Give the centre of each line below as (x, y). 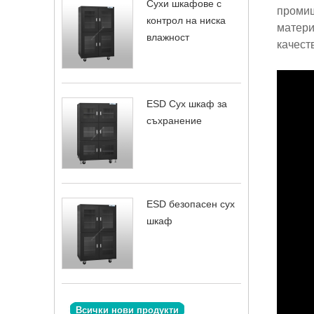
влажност (168, 37)
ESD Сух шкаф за (187, 104)
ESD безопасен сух (191, 204)
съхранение (174, 121)
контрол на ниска (186, 20)
